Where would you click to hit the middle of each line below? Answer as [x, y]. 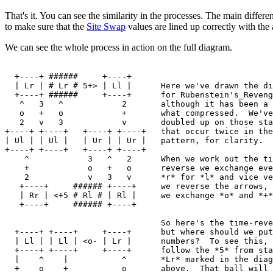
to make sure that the [46, 26]
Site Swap [106, 26]
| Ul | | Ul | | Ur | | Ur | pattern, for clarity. [134, 140]
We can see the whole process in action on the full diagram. [119, 47]
